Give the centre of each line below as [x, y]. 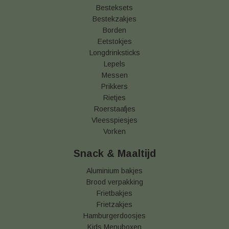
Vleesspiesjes [114, 120]
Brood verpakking [114, 182]
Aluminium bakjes [114, 171]
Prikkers [114, 86]
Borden [114, 30]
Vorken [114, 131]
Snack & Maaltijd [114, 153]
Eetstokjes [114, 41]
